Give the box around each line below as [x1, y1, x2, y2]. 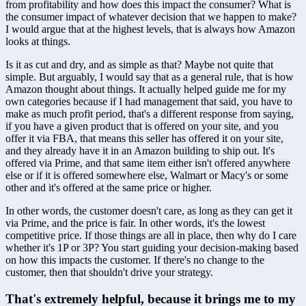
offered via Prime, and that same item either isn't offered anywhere [5, 156, 290, 169]
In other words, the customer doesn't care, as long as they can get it [5, 204, 292, 217]
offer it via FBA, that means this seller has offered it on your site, [5, 132, 283, 144]
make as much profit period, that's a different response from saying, [5, 107, 294, 120]
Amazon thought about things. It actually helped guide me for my [5, 83, 286, 95]
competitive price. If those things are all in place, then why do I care [5, 229, 296, 241]
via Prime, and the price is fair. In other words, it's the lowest [5, 217, 265, 229]
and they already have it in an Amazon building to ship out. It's [5, 144, 275, 156]
